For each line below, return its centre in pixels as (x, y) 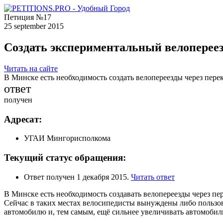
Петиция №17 (28, 17)
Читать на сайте (31, 68)
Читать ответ (153, 177)
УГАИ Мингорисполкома (67, 138)
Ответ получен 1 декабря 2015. (77, 177)
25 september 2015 (34, 26)
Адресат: (23, 119)
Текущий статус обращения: (65, 157)
